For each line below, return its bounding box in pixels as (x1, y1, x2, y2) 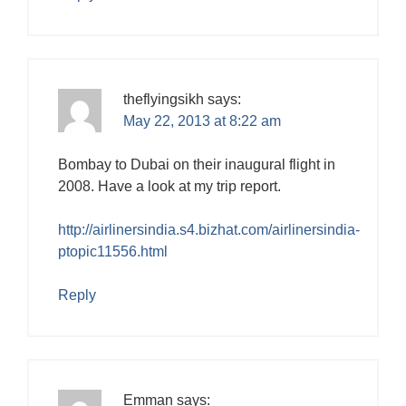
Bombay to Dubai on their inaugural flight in (58, 156, 335, 172)
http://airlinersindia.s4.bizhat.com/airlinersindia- (58, 221, 360, 237)
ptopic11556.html (58, 243, 168, 259)
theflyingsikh (123, 91, 204, 107)
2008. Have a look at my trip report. (58, 178, 281, 194)
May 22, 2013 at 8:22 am (123, 112, 281, 129)
